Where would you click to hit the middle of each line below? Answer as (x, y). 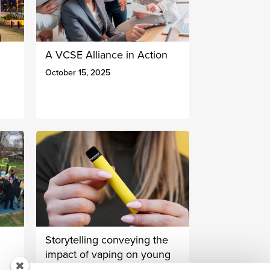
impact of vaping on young (108, 254)
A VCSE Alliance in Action (106, 55)
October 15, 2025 (77, 73)
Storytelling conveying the (106, 240)
